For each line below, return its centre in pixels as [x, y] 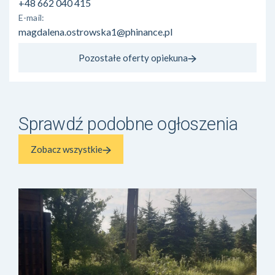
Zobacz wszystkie [67, 149]
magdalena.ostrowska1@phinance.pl [95, 32]
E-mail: [31, 18]
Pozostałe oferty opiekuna [133, 58]
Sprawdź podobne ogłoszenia [128, 124]
